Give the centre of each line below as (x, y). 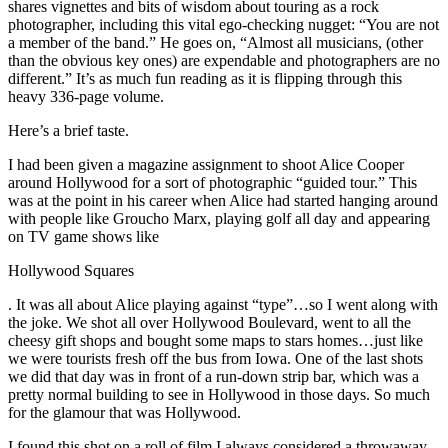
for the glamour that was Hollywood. (124, 412)
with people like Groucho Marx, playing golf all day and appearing (219, 218)
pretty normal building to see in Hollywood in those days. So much (219, 394)
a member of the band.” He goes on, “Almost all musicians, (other (215, 42)
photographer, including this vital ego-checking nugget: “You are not (223, 24)
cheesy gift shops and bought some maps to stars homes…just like (215, 340)
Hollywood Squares (71, 270)
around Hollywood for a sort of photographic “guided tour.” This (212, 182)
